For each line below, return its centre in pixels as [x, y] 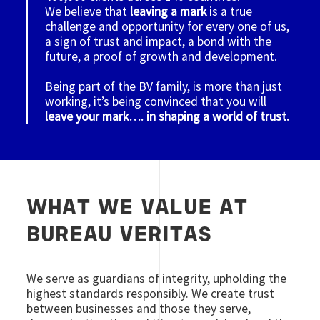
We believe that [88, 11]
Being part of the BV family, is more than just [164, 86]
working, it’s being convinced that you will [156, 101]
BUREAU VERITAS [120, 236]
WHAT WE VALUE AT [137, 209]
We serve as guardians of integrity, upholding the [157, 278]
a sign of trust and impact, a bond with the [159, 41]
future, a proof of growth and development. [161, 56]
